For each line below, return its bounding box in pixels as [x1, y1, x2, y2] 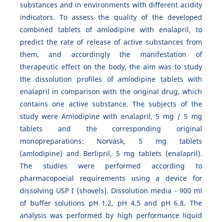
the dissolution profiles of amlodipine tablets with [19, 74, 203, 84]
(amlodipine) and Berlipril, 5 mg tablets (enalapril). [19, 149, 203, 159]
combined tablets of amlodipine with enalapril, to [19, 25, 203, 35]
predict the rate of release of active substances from [19, 37, 203, 47]
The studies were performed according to [19, 161, 203, 171]
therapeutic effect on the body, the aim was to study [19, 62, 203, 72]
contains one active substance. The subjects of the [19, 99, 203, 109]
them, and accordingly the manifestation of [19, 50, 203, 59]
